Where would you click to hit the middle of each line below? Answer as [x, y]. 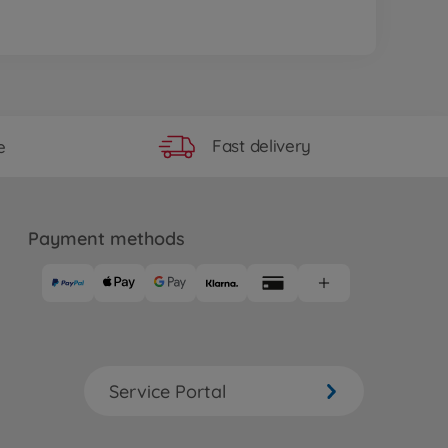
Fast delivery [262, 146]
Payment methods [106, 238]
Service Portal [167, 391]
